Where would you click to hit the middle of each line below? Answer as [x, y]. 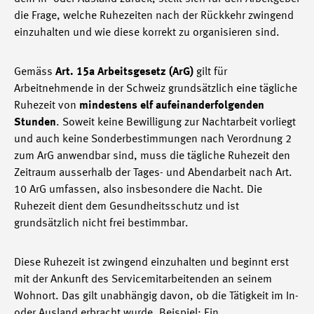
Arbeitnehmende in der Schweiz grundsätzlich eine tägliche [156, 89]
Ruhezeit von [47, 106]
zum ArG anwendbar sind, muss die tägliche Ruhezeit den [152, 156]
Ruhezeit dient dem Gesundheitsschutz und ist [127, 207]
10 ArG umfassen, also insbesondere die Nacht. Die [138, 190]
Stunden [35, 123]
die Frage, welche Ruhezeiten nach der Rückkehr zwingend [154, 16]
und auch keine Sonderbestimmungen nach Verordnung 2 [153, 139]
